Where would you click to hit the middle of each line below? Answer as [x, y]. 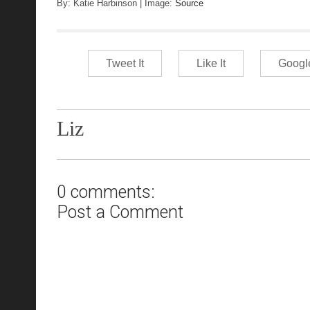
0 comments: [106, 192]
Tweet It [125, 64]
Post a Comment [120, 212]
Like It [211, 64]
